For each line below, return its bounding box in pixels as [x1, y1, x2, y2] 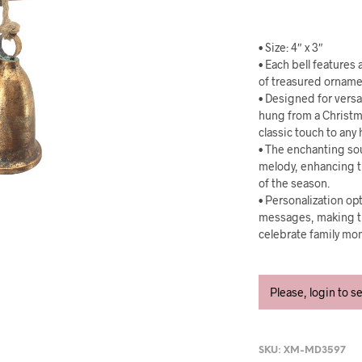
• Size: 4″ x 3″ [259, 40, 324, 54]
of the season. [259, 176, 330, 190]
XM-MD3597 [284, 345, 347, 356]
